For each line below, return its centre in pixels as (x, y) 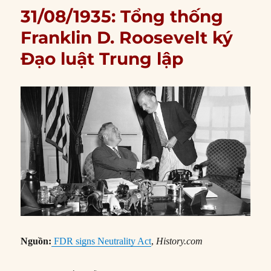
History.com (180, 241)
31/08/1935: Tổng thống (122, 17)
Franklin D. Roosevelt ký (127, 38)
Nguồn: (36, 241)
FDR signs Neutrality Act (103, 241)
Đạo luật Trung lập (102, 59)
